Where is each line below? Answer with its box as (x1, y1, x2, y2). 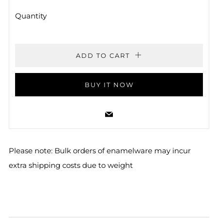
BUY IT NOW (84, 81, 134, 89)
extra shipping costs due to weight (9, 161, 133, 170)
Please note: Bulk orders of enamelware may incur (9, 146, 191, 155)
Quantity (15, 11, 47, 20)
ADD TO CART (76, 52, 130, 59)
